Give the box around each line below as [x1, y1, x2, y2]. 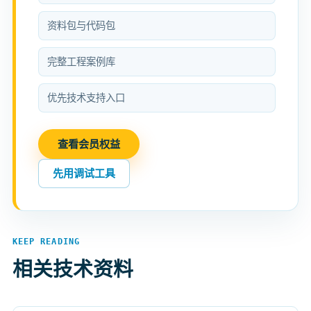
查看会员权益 [58, 137, 120, 151]
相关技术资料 [12, 256, 133, 281]
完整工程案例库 [47, 55, 115, 67]
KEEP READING [12, 236, 80, 246]
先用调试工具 [53, 166, 115, 180]
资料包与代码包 [47, 19, 115, 31]
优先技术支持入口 [47, 91, 125, 103]
